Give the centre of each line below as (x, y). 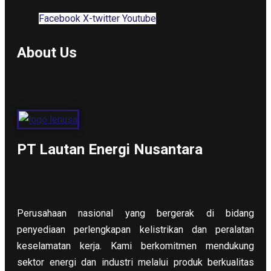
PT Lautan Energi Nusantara (110, 149)
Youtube (139, 18)
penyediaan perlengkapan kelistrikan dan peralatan (135, 230)
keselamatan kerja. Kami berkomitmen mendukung (135, 246)
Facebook (60, 18)
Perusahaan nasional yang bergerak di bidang (135, 214)
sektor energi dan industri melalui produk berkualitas (135, 263)
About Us (47, 52)
